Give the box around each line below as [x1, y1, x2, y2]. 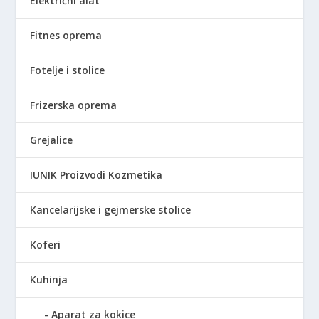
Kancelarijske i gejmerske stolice [30, 203, 192, 217]
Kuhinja [30, 273, 68, 287]
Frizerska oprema [30, 98, 117, 113]
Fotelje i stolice [30, 63, 105, 78]
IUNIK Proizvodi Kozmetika [30, 168, 163, 182]
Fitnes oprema [30, 28, 103, 43]
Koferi [30, 238, 61, 252]
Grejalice [30, 133, 73, 147]
